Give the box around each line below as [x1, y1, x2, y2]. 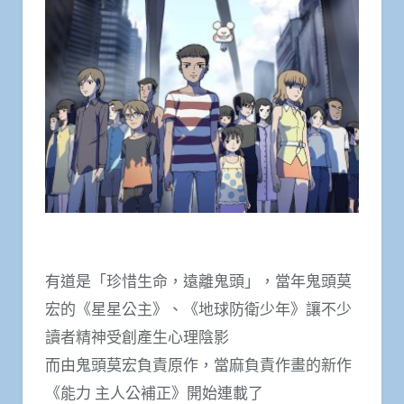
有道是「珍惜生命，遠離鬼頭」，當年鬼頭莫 [45, 271, 352, 292]
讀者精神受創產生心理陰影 [45, 326, 229, 348]
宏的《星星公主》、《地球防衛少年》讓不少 [45, 298, 352, 320]
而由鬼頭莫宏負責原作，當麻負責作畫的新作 [45, 354, 352, 376]
